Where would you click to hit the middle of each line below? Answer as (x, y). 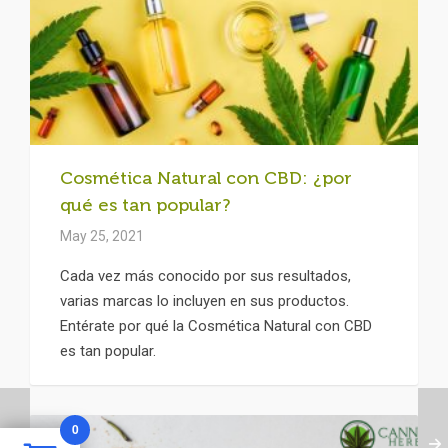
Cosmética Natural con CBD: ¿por (206, 177)
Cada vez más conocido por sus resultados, (205, 275)
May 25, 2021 (102, 235)
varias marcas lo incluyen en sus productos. (204, 300)
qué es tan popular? (145, 204)
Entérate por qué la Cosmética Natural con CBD (216, 325)
